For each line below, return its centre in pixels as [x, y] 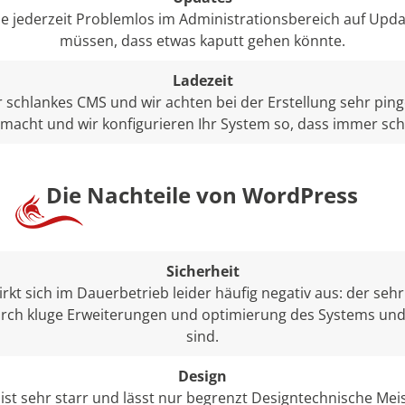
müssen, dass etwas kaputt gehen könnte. [202, 41]
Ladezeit [202, 81]
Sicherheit [202, 271]
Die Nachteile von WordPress [199, 195]
